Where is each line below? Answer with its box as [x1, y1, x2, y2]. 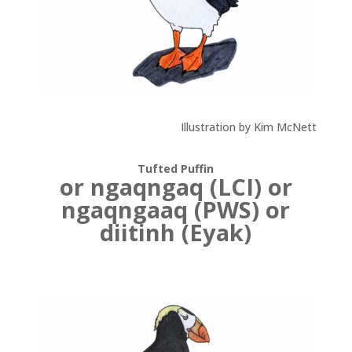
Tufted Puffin [137, 160, 214, 176]
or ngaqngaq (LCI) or [59, 170, 292, 202]
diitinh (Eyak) [100, 216, 252, 247]
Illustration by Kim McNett [181, 119, 317, 134]
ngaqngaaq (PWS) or [61, 193, 291, 225]
